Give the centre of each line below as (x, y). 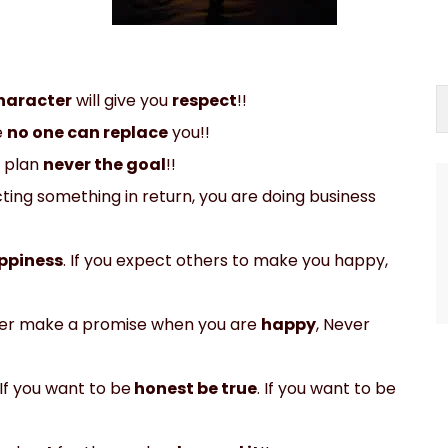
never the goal (105, 164)
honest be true (194, 388)
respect (205, 100)
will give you (122, 100)
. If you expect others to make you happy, (226, 260)
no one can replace (88, 132)
